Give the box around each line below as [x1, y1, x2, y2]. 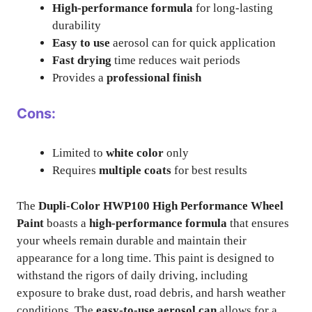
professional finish [107, 70, 201, 84]
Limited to [52, 146, 106, 159]
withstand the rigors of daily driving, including [17, 268, 248, 282]
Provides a [52, 70, 107, 84]
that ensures [227, 216, 289, 230]
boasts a [44, 216, 89, 230]
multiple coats [99, 164, 171, 177]
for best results [171, 164, 247, 177]
